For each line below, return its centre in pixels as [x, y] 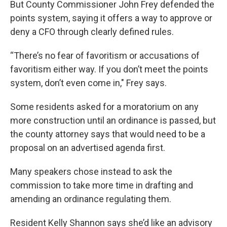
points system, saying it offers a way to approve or [111, 18]
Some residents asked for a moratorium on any [104, 106]
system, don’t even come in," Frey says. [88, 83]
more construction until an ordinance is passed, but [113, 120]
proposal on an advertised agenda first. [88, 147]
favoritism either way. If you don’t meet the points [109, 69]
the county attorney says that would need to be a [108, 134]
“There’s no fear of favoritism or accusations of [105, 55]
